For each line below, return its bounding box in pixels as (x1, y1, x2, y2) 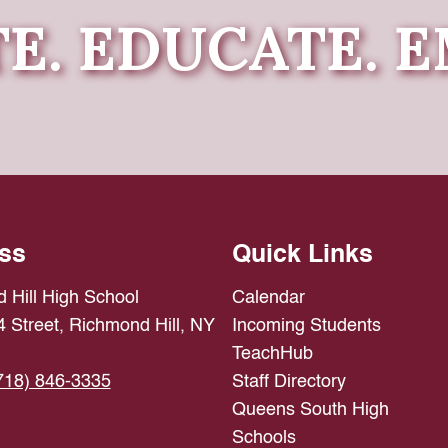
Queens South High (231, 400, 389, 419)
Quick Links (231, 242, 373, 268)
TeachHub (231, 344, 313, 363)
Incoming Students (231, 316, 381, 335)
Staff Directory (231, 372, 346, 391)
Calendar (231, 288, 305, 307)
